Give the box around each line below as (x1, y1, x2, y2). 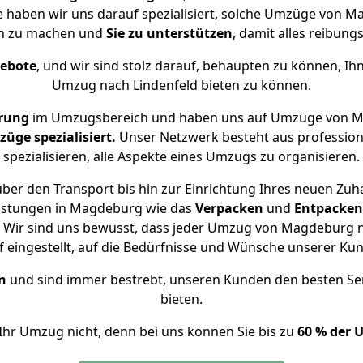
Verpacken (195, 199, 263, 217)
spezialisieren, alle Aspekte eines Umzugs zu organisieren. (3, 147, 360, 165)
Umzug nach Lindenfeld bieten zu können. (52, 76, 311, 94)
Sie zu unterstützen (105, 24, 233, 42)
